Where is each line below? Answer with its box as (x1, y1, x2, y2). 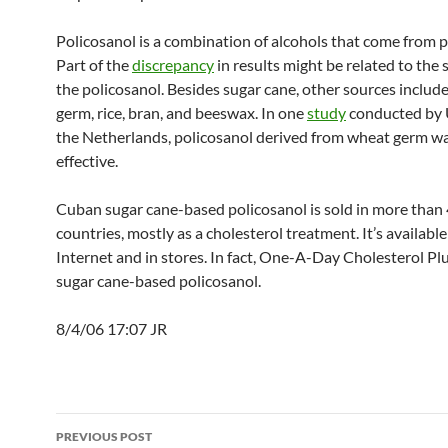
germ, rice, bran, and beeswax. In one (56, 103, 307, 122)
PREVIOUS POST (56, 429, 152, 444)
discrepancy (132, 55, 214, 74)
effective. (56, 151, 118, 170)
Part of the (56, 55, 132, 74)
